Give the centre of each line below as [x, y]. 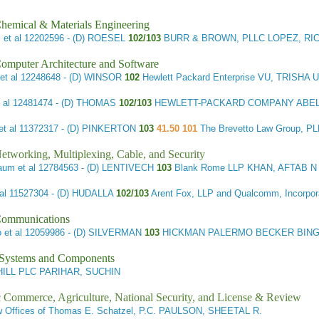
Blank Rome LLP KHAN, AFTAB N [245, 168]
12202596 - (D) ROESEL [75, 38]
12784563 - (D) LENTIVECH [96, 168]
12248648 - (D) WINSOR [70, 78]
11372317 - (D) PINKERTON [78, 129]
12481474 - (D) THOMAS [63, 103]
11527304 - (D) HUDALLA [62, 194]
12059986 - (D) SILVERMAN [84, 233]
